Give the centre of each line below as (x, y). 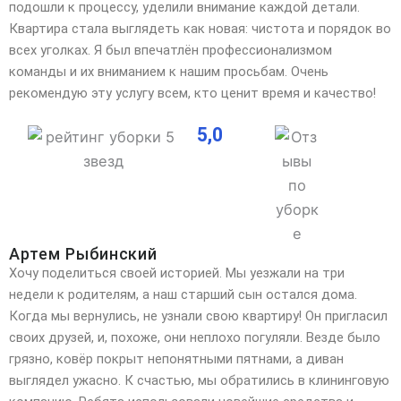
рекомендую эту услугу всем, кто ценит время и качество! (192, 94)
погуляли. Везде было (311, 337)
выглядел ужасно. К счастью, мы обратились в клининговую (199, 380)
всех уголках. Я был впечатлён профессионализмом (171, 51)
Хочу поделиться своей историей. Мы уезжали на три (177, 273)
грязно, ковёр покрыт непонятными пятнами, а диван (176, 358)
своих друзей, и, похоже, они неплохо (125, 337)
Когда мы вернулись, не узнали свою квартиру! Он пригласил (198, 316)
